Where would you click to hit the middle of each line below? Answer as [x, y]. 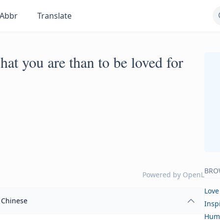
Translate [55, 16]
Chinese [14, 201]
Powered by [163, 175]
